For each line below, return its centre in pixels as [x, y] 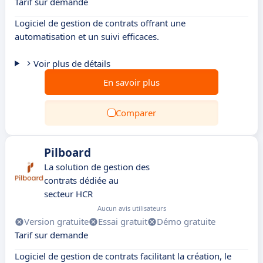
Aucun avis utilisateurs [132, 208]
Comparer [136, 113]
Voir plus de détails [72, 63]
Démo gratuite [186, 221]
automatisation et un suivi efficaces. [87, 36]
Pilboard [68, 153]
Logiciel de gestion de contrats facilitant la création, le [123, 256]
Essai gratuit [123, 221]
